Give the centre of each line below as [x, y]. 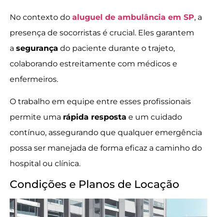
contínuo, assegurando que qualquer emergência [106, 132]
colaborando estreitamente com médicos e [93, 63]
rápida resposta [95, 117]
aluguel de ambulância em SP [133, 17]
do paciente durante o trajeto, [116, 48]
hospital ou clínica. [45, 163]
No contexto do [41, 17]
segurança [37, 48]
